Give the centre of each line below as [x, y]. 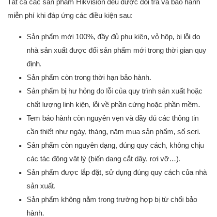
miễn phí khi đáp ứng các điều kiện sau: [70, 15]
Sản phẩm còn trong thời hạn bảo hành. [89, 77]
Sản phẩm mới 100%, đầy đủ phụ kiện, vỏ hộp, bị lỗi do [113, 36]
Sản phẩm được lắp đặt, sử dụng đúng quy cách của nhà [117, 172]
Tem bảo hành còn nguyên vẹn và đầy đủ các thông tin [113, 118]
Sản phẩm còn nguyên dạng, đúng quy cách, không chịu [115, 145]
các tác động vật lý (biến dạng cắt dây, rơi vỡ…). [104, 158]
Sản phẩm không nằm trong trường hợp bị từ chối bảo [112, 199]
